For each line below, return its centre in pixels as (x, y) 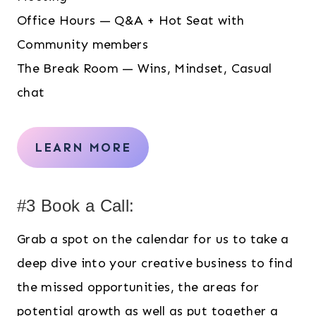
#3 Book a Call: (76, 206)
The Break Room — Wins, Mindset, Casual (145, 69)
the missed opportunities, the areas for (138, 287)
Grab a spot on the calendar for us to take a (153, 239)
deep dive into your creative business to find (155, 263)
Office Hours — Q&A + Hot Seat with (131, 21)
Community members (83, 45)
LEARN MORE (83, 148)
